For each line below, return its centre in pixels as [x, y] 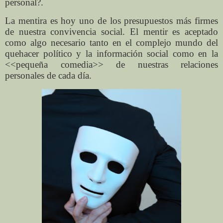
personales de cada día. [48, 76]
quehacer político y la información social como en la [111, 54]
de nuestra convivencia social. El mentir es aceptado [111, 32]
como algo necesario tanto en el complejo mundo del [111, 43]
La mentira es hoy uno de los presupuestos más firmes [111, 21]
